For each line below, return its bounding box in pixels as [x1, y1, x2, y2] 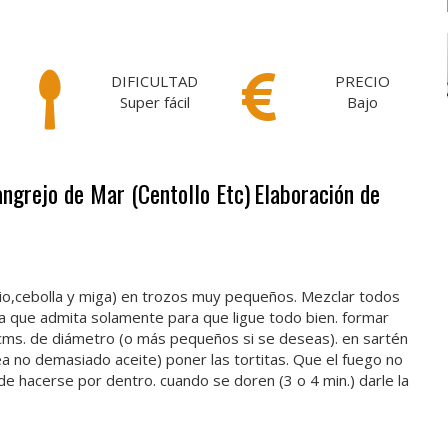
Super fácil [119, 92, 190, 112]
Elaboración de [254, 175, 380, 211]
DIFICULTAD [111, 71, 199, 91]
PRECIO [335, 71, 391, 91]
